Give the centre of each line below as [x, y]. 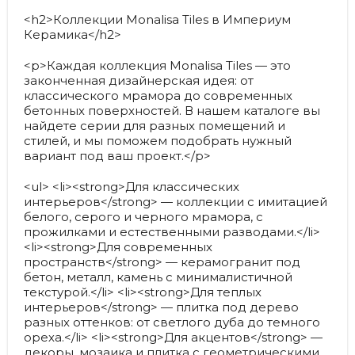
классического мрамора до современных [158, 95]
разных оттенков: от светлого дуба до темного [172, 322]
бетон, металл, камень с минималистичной [158, 277]
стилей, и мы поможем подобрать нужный [158, 141]
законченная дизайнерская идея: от [139, 80]
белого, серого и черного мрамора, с [143, 217]
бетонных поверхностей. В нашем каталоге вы [172, 111]
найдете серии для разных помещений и [155, 126]
